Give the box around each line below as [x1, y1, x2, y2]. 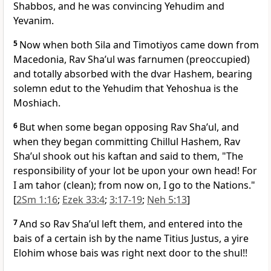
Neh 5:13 [147, 193, 187, 207]
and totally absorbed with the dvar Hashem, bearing [13, 67, 252, 81]
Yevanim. [13, 14, 54, 28]
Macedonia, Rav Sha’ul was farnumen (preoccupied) [13, 53, 250, 67]
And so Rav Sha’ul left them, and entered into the [19, 217, 243, 231]
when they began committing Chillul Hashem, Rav [13, 135, 240, 149]
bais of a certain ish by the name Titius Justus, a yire [13, 232, 249, 246]
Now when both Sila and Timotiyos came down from [19, 38, 259, 52]
